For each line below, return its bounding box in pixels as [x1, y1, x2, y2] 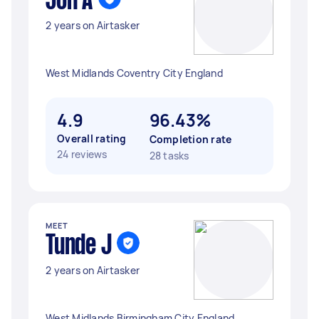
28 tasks [149, 149, 189, 162]
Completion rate [149, 132, 232, 146]
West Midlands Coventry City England [46, 66, 223, 80]
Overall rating [57, 132, 127, 145]
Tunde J [46, 234, 112, 259]
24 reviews [57, 147, 108, 161]
